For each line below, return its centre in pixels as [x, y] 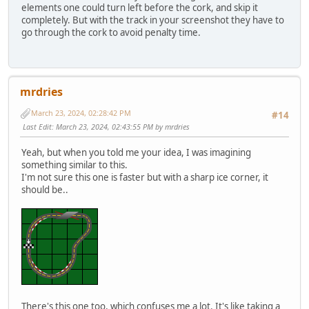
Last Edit [37, 126]
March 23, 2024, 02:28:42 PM [81, 113]
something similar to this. [74, 165]
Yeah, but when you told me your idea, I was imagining [136, 153]
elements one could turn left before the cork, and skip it [140, 8]
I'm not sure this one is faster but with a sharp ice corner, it [145, 178]
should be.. [45, 190]
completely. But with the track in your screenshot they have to [153, 20]
